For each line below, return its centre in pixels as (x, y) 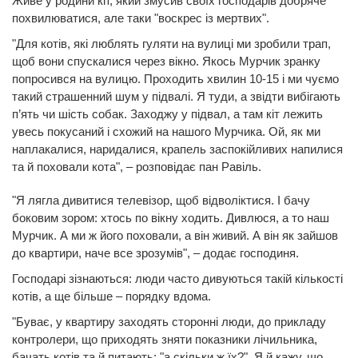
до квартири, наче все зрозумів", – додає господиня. (155, 253)
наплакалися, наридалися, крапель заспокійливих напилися (177, 149)
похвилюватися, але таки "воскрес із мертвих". (141, 18)
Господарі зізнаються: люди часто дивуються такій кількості (177, 278)
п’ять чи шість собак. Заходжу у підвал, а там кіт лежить (167, 113)
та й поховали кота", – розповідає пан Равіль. (137, 166)
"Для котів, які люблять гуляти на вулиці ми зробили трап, (171, 43)
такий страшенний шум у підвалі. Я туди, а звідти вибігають (176, 96)
